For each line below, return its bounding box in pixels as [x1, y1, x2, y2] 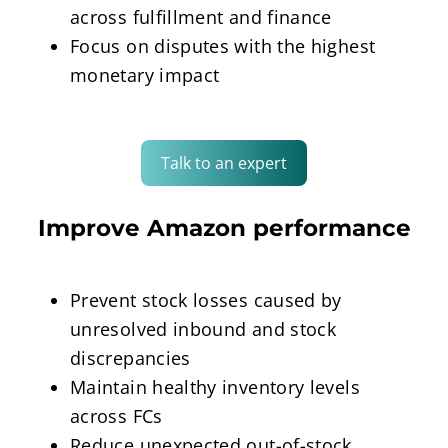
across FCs [69, 404, 163, 429]
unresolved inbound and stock [69, 317, 337, 342]
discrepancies [69, 346, 191, 371]
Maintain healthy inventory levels [69, 375, 360, 400]
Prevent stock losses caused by [69, 288, 342, 313]
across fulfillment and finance [69, 5, 332, 30]
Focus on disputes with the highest [69, 34, 376, 59]
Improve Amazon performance [37, 214, 411, 243]
